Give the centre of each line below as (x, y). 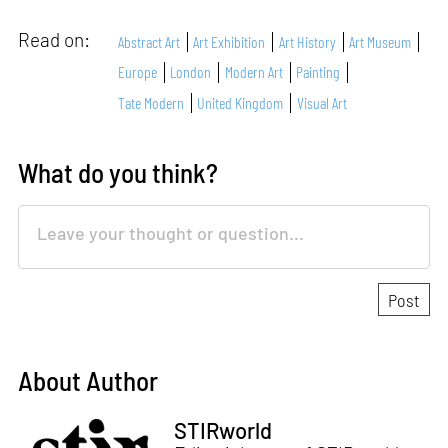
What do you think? (118, 171)
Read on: (56, 40)
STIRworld (222, 430)
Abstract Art (149, 41)
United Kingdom (240, 102)
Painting (318, 72)
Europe (138, 72)
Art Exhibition (229, 41)
